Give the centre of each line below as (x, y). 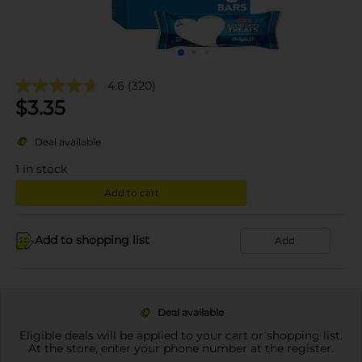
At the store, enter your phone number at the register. (181, 348)
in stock (45, 168)
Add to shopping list (92, 240)
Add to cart (131, 192)
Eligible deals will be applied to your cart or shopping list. (181, 335)
